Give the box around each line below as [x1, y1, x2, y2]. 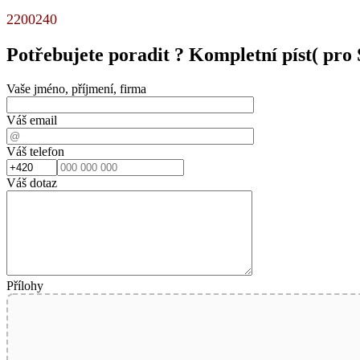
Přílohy [6, 278, 43, 292]
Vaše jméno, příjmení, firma [6, 81, 146, 96]
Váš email [6, 112, 57, 127]
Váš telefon [6, 144, 64, 158]
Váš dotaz [6, 175, 57, 190]
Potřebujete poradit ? [6, 43, 189, 65]
